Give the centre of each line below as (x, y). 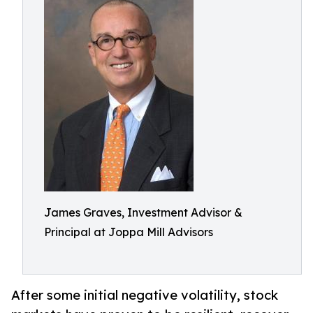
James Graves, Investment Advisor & (143, 212)
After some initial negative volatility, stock (145, 295)
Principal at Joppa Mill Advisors (129, 232)
